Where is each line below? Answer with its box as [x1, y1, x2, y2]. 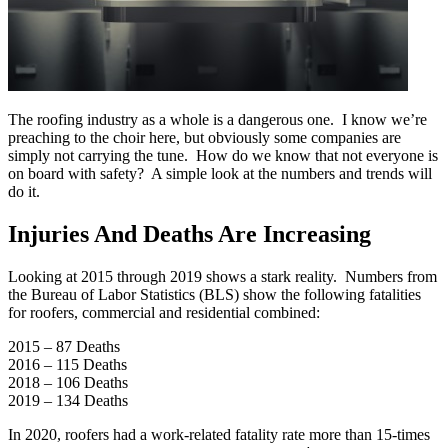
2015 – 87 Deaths [8, 338, 120, 356]
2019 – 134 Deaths [8, 392, 128, 410]
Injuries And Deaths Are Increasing [8, 221, 371, 248]
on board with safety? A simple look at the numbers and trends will [8, 165, 432, 183]
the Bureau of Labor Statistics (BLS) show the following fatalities [8, 286, 421, 304]
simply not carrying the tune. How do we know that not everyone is [8, 147, 438, 165]
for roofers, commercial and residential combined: [8, 304, 320, 322]
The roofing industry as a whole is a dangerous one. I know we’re [8, 111, 427, 129]
